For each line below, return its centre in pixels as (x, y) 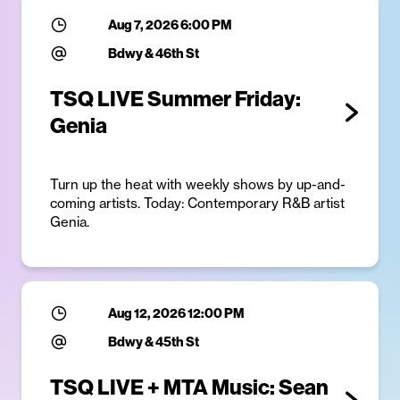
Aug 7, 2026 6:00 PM (171, 25)
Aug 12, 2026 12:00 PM (177, 313)
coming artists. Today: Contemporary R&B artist (197, 203)
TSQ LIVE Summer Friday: (175, 99)
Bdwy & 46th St (154, 53)
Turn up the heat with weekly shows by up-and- (198, 184)
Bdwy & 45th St (154, 342)
